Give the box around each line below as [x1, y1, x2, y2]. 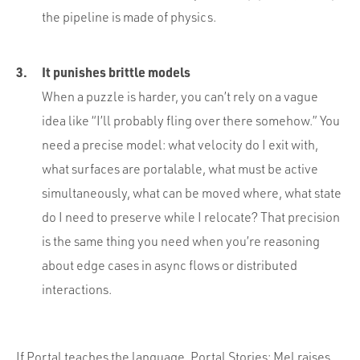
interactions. [42, 280, 112, 297]
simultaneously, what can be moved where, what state [42, 184, 342, 201]
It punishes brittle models [42, 63, 190, 80]
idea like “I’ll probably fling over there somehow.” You [42, 112, 340, 129]
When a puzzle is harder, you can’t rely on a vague [42, 88, 318, 104]
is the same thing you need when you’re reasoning [42, 232, 320, 249]
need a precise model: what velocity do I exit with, [42, 136, 318, 153]
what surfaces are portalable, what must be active [42, 160, 318, 177]
